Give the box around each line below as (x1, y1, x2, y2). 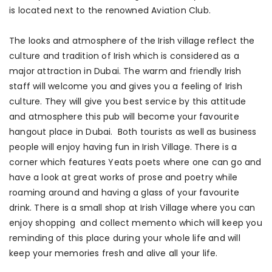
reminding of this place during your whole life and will (9, 232, 240, 245)
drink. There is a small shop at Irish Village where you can (9, 202, 256, 214)
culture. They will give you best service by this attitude (9, 95, 246, 108)
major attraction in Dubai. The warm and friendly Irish (9, 65, 242, 78)
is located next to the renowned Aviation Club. (9, 4, 211, 17)
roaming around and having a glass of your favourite (9, 186, 239, 199)
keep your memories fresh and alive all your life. (9, 247, 218, 260)
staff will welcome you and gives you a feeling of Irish (9, 80, 242, 93)
